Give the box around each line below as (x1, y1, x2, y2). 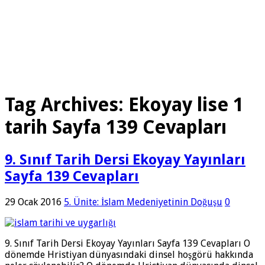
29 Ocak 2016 (5, 196, 62, 208)
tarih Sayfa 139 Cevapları (5, 116, 227, 139)
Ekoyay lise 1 (128, 93, 244, 117)
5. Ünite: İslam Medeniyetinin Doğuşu (64, 196, 222, 208)
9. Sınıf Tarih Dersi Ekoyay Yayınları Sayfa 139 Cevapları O (5, 237, 250, 249)
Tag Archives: (5, 93, 128, 117)
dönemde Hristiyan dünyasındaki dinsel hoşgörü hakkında (5, 248, 253, 260)
